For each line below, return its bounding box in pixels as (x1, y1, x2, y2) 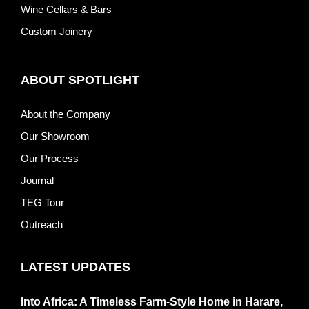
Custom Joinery (21, 26, 92, 38)
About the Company (21, 108, 110, 121)
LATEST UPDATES (21, 260, 130, 275)
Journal (21, 175, 54, 187)
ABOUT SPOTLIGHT (21, 73, 139, 88)
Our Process (21, 152, 79, 165)
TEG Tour (21, 197, 64, 209)
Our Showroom (21, 130, 90, 143)
